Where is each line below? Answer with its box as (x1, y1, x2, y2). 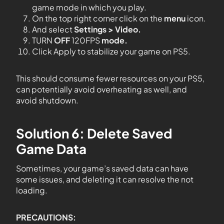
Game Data (16, 140, 86, 157)
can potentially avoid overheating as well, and (16, 84, 187, 95)
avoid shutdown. (16, 95, 78, 106)
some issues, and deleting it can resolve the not (16, 174, 193, 185)
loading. (16, 185, 47, 196)
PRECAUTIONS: (16, 212, 76, 223)
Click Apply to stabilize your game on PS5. (32, 46, 190, 57)
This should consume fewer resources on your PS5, (16, 73, 204, 84)
